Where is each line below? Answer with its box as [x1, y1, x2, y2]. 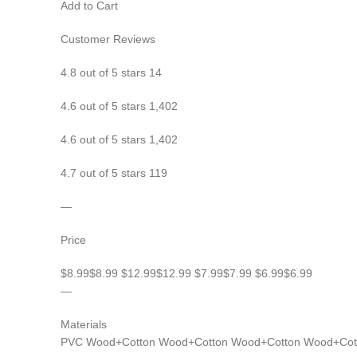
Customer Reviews [61, 33, 155, 45]
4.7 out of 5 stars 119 [61, 167, 167, 179]
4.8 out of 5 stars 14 [61, 66, 162, 79]
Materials [61, 318, 107, 331]
